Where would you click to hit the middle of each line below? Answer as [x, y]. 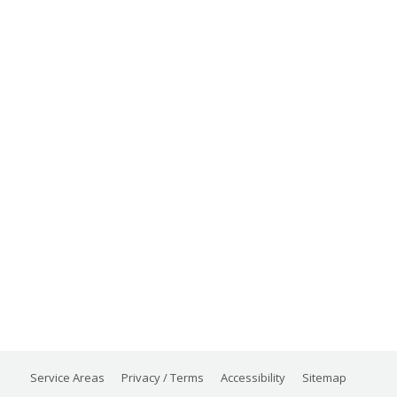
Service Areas [67, 377]
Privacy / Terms [163, 377]
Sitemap [324, 377]
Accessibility [253, 377]
